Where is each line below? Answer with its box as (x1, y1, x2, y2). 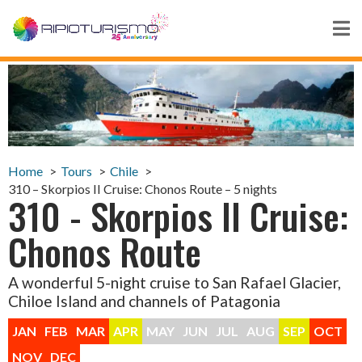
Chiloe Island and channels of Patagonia (8, 291, 280, 310)
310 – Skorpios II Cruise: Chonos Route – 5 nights (8, 180, 277, 196)
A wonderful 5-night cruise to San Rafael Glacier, (8, 272, 341, 292)
